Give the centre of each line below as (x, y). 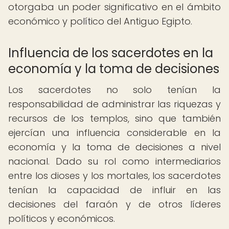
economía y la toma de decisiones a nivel (114, 147)
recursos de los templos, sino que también (114, 118)
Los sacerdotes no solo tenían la (114, 90)
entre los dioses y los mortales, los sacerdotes (114, 176)
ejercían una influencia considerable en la (114, 133)
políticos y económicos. (62, 219)
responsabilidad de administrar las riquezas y (114, 104)
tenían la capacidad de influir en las (114, 190)
